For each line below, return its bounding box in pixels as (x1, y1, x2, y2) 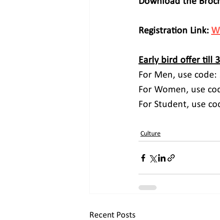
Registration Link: (138, 26, 211, 36)
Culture (140, 130, 161, 138)
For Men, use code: (138, 70, 219, 81)
